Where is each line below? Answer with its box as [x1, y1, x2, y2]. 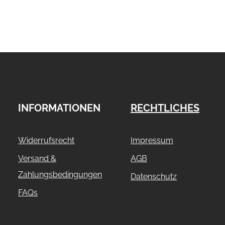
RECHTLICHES [131, 102, 199, 114]
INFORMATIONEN [18, 102, 100, 114]
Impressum [131, 136, 173, 145]
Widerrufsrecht [18, 136, 74, 145]
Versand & [18, 154, 56, 163]
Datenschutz [131, 172, 177, 181]
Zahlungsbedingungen [18, 170, 102, 179]
